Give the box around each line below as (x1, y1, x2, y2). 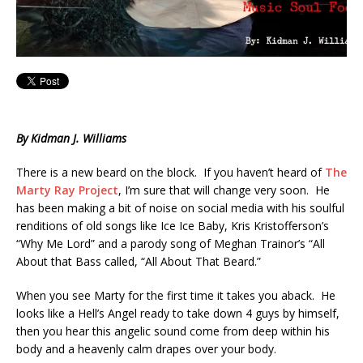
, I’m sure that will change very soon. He (118, 181, 330, 198)
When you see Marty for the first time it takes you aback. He (16, 287, 335, 303)
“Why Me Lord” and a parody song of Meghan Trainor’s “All (16, 235, 325, 251)
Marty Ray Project (16, 181, 118, 198)
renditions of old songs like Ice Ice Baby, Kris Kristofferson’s (16, 217, 329, 233)
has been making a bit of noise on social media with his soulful (16, 199, 344, 216)
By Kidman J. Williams (16, 130, 126, 146)
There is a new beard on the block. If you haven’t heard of (16, 164, 325, 180)
